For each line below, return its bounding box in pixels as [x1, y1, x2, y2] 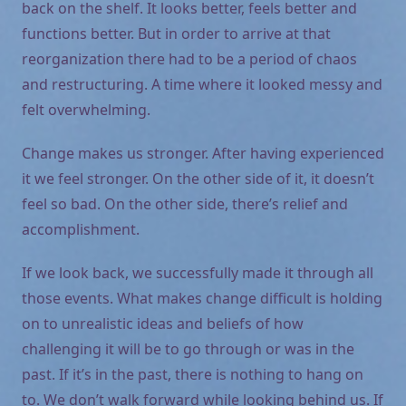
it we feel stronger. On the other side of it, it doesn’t [22, 168, 374, 188]
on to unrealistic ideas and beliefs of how [22, 313, 304, 333]
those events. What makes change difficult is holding [22, 287, 382, 308]
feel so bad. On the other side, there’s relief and [22, 193, 348, 214]
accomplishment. [22, 218, 140, 239]
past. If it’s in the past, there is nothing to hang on [22, 363, 363, 384]
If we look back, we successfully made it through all [22, 262, 373, 283]
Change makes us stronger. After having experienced [22, 142, 384, 163]
